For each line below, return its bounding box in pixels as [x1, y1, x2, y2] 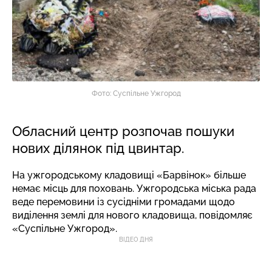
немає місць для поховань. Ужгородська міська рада [12, 183, 256, 194]
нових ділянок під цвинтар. [12, 140, 184, 156]
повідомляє [199, 209, 253, 221]
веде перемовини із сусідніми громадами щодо [12, 196, 235, 208]
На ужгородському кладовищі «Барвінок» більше [12, 169, 246, 181]
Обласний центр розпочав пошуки [12, 123, 234, 139]
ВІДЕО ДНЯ [119, 236, 153, 243]
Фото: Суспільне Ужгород [91, 89, 181, 98]
